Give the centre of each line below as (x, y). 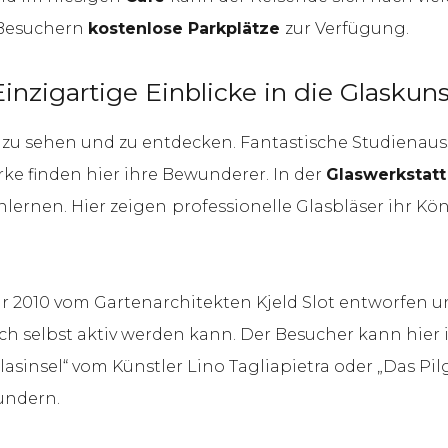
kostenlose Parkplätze (186, 28)
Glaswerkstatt (386, 174)
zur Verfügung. (347, 28)
